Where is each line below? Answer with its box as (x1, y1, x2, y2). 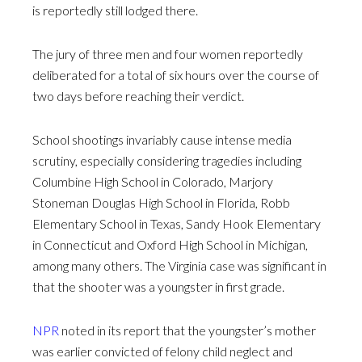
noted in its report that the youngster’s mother (59, 322, 316, 339)
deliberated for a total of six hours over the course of (32, 67, 319, 83)
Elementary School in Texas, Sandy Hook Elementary (32, 216, 321, 232)
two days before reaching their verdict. (32, 88, 244, 104)
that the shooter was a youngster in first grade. (32, 279, 284, 295)
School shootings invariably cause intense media (32, 132, 292, 148)
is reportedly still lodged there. (32, 2, 198, 19)
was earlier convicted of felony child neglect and (32, 343, 293, 360)
